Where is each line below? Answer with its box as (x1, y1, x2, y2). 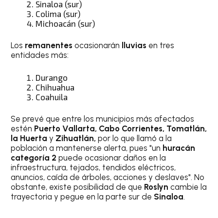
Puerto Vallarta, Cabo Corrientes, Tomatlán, (34, 124, 207, 134)
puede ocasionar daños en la (58, 153, 166, 163)
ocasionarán (73, 40, 122, 51)
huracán (163, 143, 196, 153)
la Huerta (11, 133, 50, 144)
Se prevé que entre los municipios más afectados (11, 114, 195, 124)
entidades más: (11, 50, 69, 60)
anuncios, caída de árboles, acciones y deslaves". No (11, 172, 205, 182)
